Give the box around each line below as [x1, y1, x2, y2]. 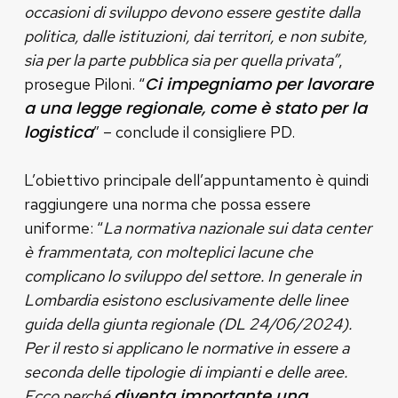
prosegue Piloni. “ [23, 73, 145, 94]
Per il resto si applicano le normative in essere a [23, 337, 349, 358]
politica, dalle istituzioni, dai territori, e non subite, [23, 25, 367, 46]
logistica [23, 120, 93, 143]
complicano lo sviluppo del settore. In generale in [23, 265, 362, 286]
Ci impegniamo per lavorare [144, 72, 373, 95]
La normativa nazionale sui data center [102, 217, 371, 238]
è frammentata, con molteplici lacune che [23, 241, 313, 262]
